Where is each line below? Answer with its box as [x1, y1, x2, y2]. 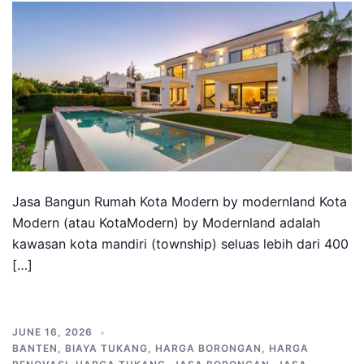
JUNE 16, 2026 [12, 326, 93, 338]
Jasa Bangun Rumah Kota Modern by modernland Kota [12, 193, 347, 210]
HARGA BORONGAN [155, 342, 262, 354]
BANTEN [12, 342, 58, 354]
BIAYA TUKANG [65, 342, 148, 354]
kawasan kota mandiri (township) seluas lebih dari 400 [12, 236, 349, 252]
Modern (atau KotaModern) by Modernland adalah [12, 214, 320, 231]
